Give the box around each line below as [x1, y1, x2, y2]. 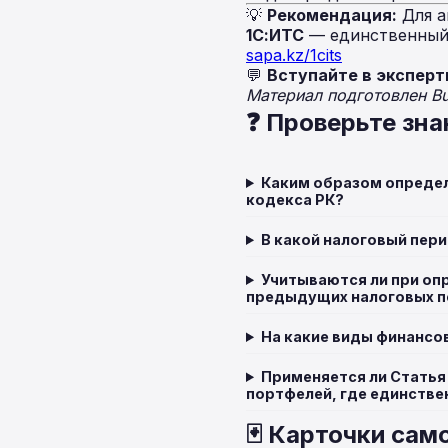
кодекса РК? [246, 191, 344, 208]
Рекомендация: [267, 5, 397, 25]
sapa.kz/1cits [246, 45, 342, 65]
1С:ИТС [246, 25, 304, 45]
